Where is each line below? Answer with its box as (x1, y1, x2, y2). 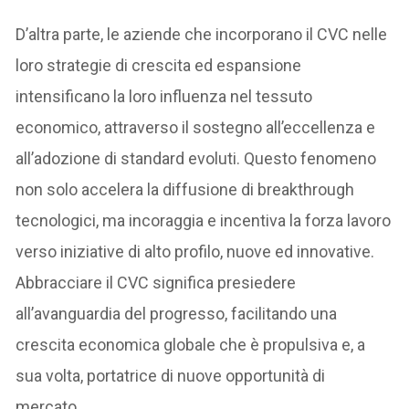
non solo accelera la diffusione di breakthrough (16, 180, 355, 200)
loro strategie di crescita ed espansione (16, 56, 302, 76)
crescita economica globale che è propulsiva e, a (16, 335, 366, 355)
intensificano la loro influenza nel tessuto (16, 87, 313, 107)
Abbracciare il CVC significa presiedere (16, 273, 297, 293)
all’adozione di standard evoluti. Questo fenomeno (16, 149, 377, 169)
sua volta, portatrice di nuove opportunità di (16, 366, 326, 386)
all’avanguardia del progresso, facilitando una (16, 304, 338, 324)
